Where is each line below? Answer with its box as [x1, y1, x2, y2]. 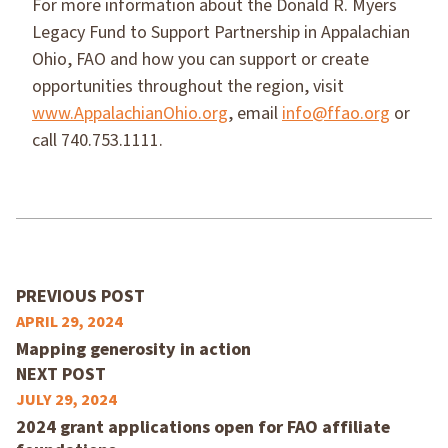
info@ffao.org [282, 101, 390, 126]
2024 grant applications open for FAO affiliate [16, 415, 390, 440]
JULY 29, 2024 [16, 389, 117, 411]
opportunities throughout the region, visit [32, 74, 344, 99]
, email [228, 101, 282, 126]
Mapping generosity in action [16, 337, 251, 362]
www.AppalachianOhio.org [32, 101, 228, 126]
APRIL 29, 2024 [16, 311, 123, 333]
